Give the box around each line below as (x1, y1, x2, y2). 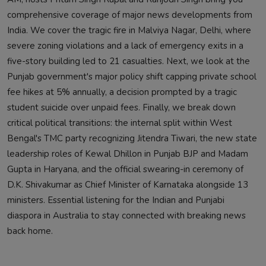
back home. (7, 224, 53, 237)
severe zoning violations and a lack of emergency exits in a (7, 39, 243, 52)
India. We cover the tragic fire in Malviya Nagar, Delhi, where (7, 24, 251, 36)
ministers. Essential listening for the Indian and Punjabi (7, 194, 224, 206)
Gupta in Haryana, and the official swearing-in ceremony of (7, 163, 243, 175)
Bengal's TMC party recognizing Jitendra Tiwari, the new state (7, 132, 257, 144)
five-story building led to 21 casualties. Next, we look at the (7, 55, 250, 67)
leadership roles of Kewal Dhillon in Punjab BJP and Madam (7, 147, 248, 160)
